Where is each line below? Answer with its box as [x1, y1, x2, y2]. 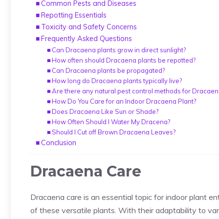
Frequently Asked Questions [41, 34, 132, 43]
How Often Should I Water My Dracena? [52, 118, 171, 126]
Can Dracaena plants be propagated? [52, 66, 165, 74]
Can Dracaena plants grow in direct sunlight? [52, 46, 186, 54]
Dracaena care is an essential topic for [30, 192, 166, 202]
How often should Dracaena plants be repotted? [52, 56, 196, 64]
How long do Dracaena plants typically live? [52, 77, 182, 85]
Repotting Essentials [41, 10, 107, 20]
